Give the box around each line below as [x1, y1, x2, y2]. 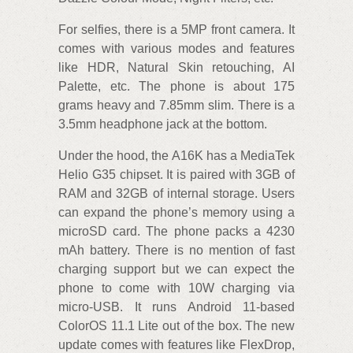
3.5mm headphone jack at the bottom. [58, 117, 267, 132]
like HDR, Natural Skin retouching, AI [58, 61, 295, 75]
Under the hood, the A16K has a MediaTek [58, 149, 295, 163]
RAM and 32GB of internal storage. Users [58, 187, 295, 201]
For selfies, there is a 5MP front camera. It [58, 23, 295, 37]
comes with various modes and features [58, 42, 295, 56]
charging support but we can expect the [58, 262, 295, 277]
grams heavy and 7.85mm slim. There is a [58, 98, 295, 113]
